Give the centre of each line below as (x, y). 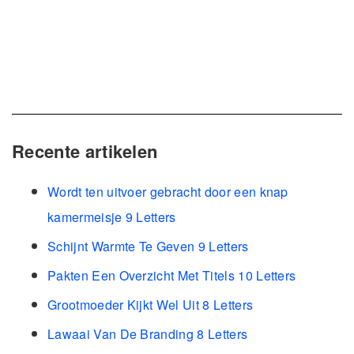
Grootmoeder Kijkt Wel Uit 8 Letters (151, 304)
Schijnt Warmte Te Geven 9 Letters (148, 246)
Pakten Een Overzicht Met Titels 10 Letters (172, 275)
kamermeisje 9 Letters (112, 217)
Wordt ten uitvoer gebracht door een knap (168, 191)
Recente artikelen (85, 151)
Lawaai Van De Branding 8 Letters (148, 333)
